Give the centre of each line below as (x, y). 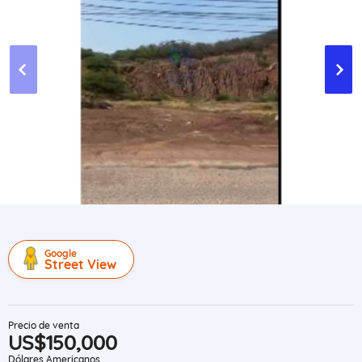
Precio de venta (44, 325)
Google (61, 253)
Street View (80, 264)
